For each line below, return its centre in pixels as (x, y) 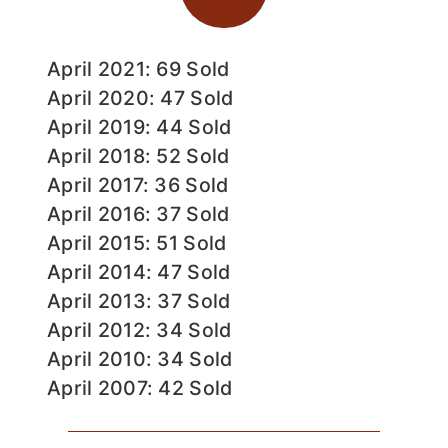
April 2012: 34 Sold (139, 330)
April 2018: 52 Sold (138, 156)
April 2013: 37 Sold (139, 301)
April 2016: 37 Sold (138, 214)
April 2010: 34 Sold (140, 359)
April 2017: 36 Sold (138, 185)
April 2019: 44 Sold (139, 127)
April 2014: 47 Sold (139, 272)
